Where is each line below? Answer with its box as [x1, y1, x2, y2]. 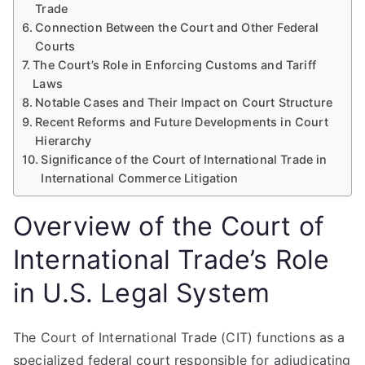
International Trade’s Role [13, 244, 330, 275]
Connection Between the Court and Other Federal [35, 20, 319, 34]
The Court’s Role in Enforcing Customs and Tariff [33, 58, 316, 72]
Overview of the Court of [13, 210, 324, 242]
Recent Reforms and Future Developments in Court [35, 115, 328, 129]
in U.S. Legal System [13, 277, 270, 309]
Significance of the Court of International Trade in [41, 152, 328, 166]
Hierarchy [35, 134, 92, 147]
